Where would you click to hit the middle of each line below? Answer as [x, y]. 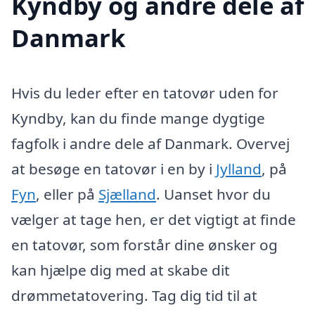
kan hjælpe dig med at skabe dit [121, 270]
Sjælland [127, 194]
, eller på [67, 194]
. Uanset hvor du [213, 194]
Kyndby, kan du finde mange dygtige [138, 118]
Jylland [239, 169]
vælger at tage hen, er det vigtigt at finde [154, 220]
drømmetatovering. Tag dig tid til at [134, 296]
